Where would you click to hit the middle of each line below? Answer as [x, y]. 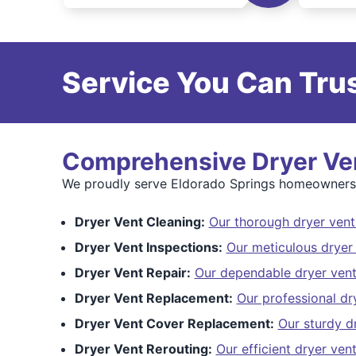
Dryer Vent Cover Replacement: [174, 323]
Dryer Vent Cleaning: [139, 222]
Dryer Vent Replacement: [153, 298]
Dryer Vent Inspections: [148, 247]
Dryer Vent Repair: [132, 273]
